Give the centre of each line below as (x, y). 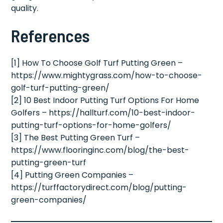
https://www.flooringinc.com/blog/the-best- (100, 150)
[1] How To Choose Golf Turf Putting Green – (97, 63)
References (51, 35)
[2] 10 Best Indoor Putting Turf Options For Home (105, 100)
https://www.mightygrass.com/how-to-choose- (107, 75)
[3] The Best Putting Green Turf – (76, 137)
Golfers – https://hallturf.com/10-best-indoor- (103, 112)
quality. (25, 8)
